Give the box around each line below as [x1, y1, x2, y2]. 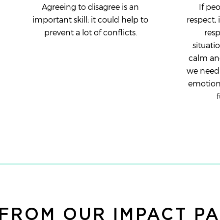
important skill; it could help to [32, 14, 148, 24]
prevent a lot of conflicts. [44, 27, 137, 37]
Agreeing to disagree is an [42, 1, 139, 11]
